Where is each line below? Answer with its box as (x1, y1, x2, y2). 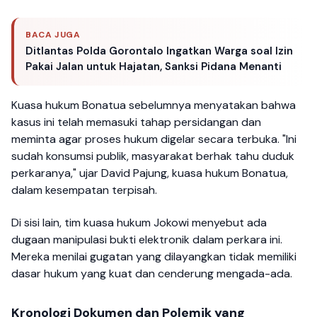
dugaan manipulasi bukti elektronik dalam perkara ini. (11, 231, 282, 247)
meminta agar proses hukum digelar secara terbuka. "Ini (11, 131, 296, 146)
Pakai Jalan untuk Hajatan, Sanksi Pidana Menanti (25, 59, 282, 74)
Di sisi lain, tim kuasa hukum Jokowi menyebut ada (11, 214, 267, 230)
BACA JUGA (25, 28, 81, 40)
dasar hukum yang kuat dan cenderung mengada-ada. (11, 265, 292, 281)
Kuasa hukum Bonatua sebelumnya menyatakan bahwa (11, 97, 296, 113)
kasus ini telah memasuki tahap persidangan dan (11, 114, 261, 129)
